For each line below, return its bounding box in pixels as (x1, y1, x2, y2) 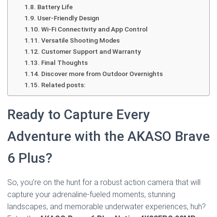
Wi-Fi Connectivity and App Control (41, 25, 148, 33)
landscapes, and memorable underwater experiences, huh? (7, 202, 206, 211)
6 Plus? (7, 150, 52, 166)
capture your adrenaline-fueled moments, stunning (7, 190, 175, 199)
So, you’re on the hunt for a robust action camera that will (7, 178, 201, 187)
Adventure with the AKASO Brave (7, 128, 210, 144)
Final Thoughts (41, 59, 88, 66)
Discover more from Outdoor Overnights (41, 70, 163, 77)
